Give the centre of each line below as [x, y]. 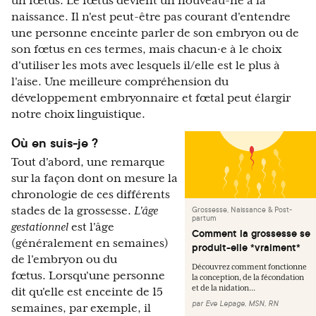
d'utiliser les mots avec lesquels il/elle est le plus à [146, 66]
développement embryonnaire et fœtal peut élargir [151, 98]
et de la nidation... [224, 288]
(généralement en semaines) [90, 243]
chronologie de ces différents [91, 195]
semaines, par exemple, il [81, 308]
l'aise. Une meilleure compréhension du [120, 82]
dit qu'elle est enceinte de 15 [87, 292]
